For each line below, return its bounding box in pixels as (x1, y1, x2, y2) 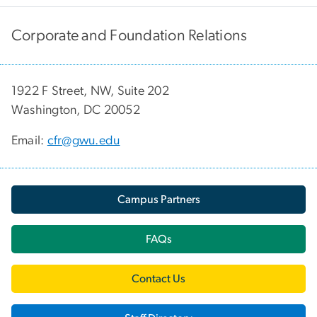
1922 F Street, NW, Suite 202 (11, 84, 169, 98)
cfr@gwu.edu (47, 134, 120, 147)
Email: (11, 134, 47, 147)
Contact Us (132, 272, 185, 284)
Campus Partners (117, 193, 200, 205)
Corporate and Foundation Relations (11, 27, 248, 43)
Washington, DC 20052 (11, 103, 140, 117)
